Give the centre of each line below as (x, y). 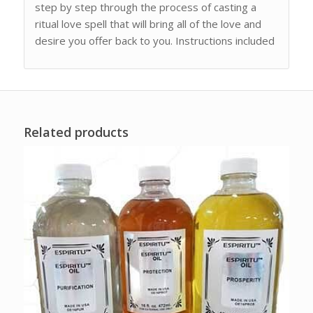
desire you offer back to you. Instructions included (154, 40)
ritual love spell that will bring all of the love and (148, 23)
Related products (76, 132)
